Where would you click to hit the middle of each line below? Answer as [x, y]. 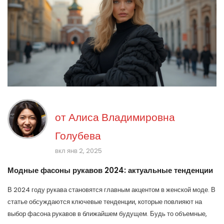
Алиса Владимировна [122, 117]
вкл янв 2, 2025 [78, 150]
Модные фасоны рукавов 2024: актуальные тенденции [110, 170]
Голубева [78, 135]
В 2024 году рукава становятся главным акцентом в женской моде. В [111, 189]
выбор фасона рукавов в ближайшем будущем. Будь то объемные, [107, 213]
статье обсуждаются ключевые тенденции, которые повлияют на [105, 201]
